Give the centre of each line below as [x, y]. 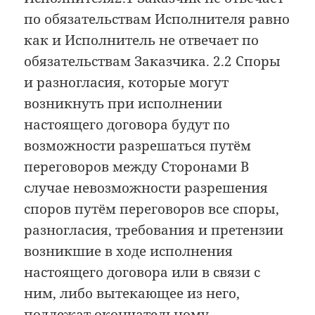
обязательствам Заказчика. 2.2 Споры [153, 61]
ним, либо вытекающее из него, [132, 293]
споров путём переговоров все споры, [152, 208]
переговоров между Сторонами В [137, 166]
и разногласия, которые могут [127, 82]
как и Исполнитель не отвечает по [142, 40]
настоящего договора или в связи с [142, 272]
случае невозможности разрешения [146, 187]
